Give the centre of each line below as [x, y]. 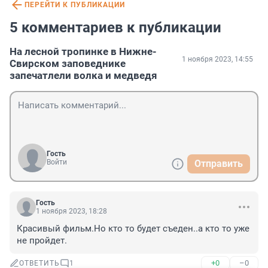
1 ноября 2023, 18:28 [71, 211]
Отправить [219, 164]
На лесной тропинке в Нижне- [83, 52]
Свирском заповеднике [68, 64]
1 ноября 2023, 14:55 [217, 60]
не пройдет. [42, 241]
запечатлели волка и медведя [83, 76]
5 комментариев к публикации [115, 28]
